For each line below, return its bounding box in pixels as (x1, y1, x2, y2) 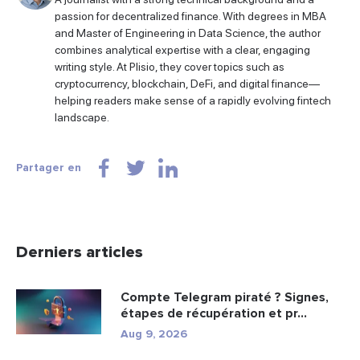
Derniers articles (16, 242, 143, 262)
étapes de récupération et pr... (121, 305, 307, 321)
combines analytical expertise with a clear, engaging (55, 43, 310, 56)
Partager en (16, 160, 81, 174)
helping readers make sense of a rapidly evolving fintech (55, 93, 331, 107)
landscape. (55, 110, 109, 124)
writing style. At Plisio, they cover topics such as (55, 59, 284, 73)
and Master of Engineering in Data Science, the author (55, 26, 321, 39)
